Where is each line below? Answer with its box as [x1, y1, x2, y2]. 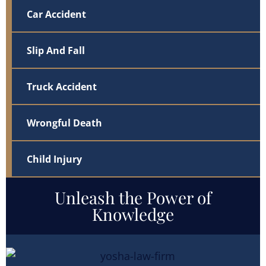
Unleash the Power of [55, 186, 211, 208]
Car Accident [27, 8, 86, 21]
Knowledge [92, 203, 174, 225]
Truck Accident [27, 80, 97, 93]
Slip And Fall [27, 44, 85, 57]
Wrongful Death [27, 116, 102, 129]
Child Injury [27, 153, 82, 166]
